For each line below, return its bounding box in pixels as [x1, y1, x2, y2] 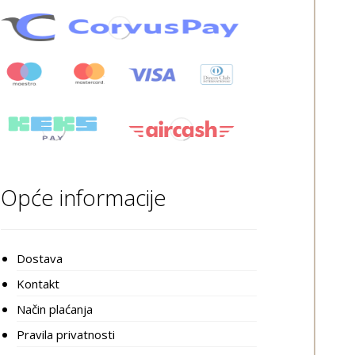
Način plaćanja [16, 300, 93, 317]
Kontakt [16, 275, 59, 292]
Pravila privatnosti [16, 326, 115, 342]
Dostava [16, 250, 63, 266]
